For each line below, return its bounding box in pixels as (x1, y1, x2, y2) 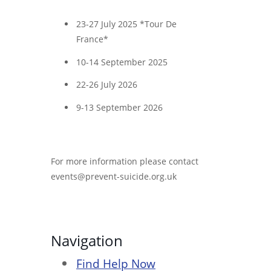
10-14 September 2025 (76, 56, 168, 68)
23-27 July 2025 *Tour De (76, 18, 177, 30)
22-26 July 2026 (76, 79, 137, 91)
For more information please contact (51, 155, 198, 168)
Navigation (51, 230, 123, 251)
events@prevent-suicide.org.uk (51, 171, 177, 183)
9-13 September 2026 (76, 102, 163, 114)
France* (76, 33, 108, 45)
